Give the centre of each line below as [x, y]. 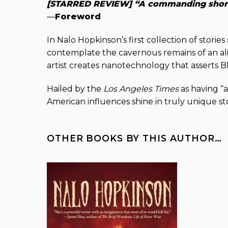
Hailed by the [75, 89]
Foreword [78, 17]
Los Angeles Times [141, 89]
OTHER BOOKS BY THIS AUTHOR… [134, 138]
